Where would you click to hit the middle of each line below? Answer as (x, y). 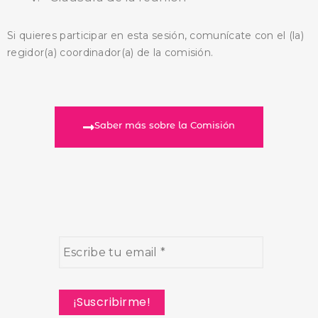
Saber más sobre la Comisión (165, 125)
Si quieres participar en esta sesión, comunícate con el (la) (155, 36)
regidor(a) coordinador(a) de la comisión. (110, 53)
